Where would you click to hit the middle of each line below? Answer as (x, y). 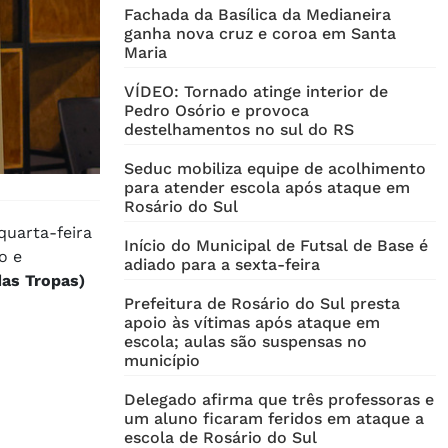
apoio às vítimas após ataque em (252, 323)
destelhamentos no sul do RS (239, 130)
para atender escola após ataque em (267, 188)
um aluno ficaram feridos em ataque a (274, 419)
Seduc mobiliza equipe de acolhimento (275, 169)
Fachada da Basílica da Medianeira (257, 15)
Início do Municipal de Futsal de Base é (276, 246)
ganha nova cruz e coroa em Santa (260, 34)
